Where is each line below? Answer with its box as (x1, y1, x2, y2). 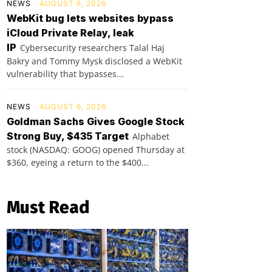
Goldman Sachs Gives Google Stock (7, 115, 185, 127)
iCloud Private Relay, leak (7, 26, 134, 39)
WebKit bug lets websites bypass (7, 12, 174, 24)
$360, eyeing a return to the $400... (7, 156, 149, 168)
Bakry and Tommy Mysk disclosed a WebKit (7, 55, 182, 67)
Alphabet (132, 130, 169, 142)
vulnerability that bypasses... (7, 67, 124, 80)
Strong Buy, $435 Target (7, 129, 129, 142)
